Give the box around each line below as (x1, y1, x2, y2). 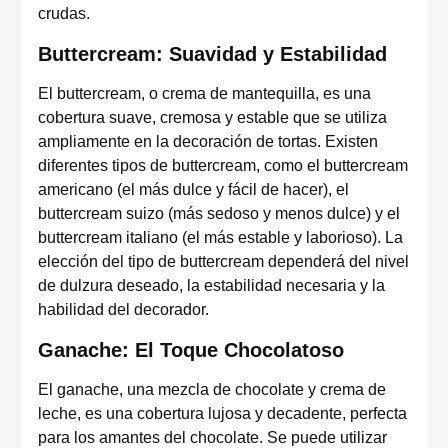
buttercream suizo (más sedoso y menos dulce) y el (38, 205, 400, 222)
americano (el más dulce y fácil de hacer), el (38, 181, 349, 198)
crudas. (38, 5, 90, 22)
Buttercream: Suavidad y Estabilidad (38, 43, 387, 65)
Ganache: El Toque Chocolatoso (38, 339, 344, 361)
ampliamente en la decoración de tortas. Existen (38, 133, 378, 150)
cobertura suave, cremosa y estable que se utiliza (38, 109, 387, 126)
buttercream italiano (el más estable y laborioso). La (38, 229, 403, 246)
